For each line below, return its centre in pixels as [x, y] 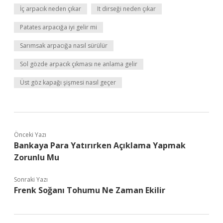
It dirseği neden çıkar [126, 9]
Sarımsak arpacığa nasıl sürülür [64, 46]
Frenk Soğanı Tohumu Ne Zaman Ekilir [90, 190]
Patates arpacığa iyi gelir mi [58, 27]
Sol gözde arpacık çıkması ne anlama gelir [79, 64]
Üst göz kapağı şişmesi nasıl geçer [68, 82]
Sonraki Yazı [31, 179]
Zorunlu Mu [37, 157]
